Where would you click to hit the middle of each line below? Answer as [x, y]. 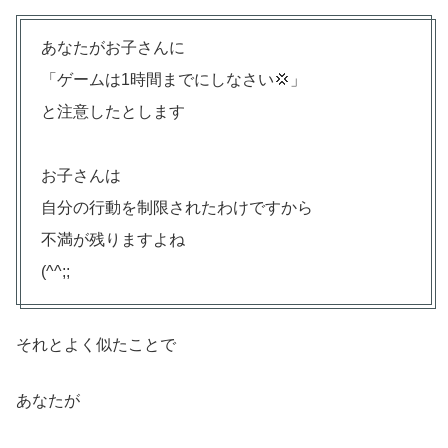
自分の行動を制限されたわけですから [177, 208]
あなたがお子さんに [113, 48]
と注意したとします [113, 112]
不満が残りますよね [113, 240]
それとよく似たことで [96, 345]
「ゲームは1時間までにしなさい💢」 [173, 80]
